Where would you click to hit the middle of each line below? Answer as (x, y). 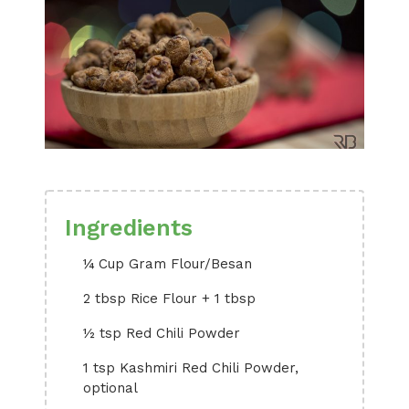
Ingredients (129, 228)
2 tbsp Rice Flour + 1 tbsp (169, 299)
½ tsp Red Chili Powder (162, 333)
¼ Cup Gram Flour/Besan (168, 264)
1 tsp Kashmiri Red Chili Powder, (191, 368)
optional (110, 388)
